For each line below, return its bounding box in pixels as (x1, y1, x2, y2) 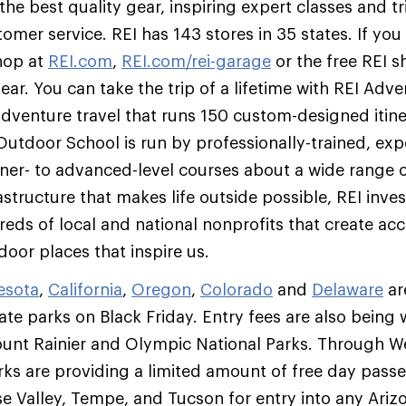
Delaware (312, 279, 383, 299)
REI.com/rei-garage (121, 51, 271, 71)
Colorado (200, 279, 273, 299)
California (48, 279, 122, 299)
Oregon (131, 279, 191, 299)
